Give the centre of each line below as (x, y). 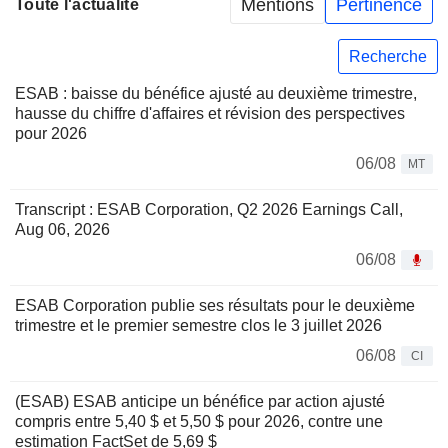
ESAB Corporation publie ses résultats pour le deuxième (215, 306)
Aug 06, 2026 (62, 230)
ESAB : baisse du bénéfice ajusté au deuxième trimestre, (216, 94)
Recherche (388, 56)
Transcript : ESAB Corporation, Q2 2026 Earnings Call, (209, 210)
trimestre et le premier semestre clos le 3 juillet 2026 (198, 326)
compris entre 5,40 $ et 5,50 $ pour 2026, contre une (199, 422)
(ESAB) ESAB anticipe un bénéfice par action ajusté (200, 402)
